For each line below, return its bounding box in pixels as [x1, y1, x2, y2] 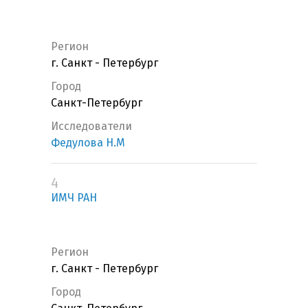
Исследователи [51, 120, 132, 133]
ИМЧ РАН [51, 191, 97, 205]
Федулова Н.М [51, 136, 125, 150]
